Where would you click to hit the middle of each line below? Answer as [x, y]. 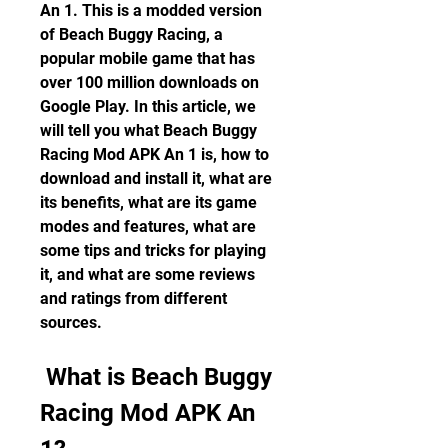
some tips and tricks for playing [153, 250]
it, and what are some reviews [147, 274]
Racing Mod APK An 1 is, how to [154, 154]
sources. [71, 322]
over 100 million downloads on [149, 82]
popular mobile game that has [147, 58]
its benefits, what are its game [148, 202]
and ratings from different [133, 298]
